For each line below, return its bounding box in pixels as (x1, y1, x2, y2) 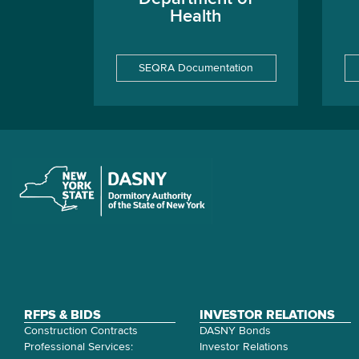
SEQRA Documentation (139, 63, 253, 74)
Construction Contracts (24, 325, 138, 337)
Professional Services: (24, 341, 133, 353)
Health (170, 8, 222, 26)
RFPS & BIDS (24, 309, 101, 321)
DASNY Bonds (200, 325, 271, 337)
